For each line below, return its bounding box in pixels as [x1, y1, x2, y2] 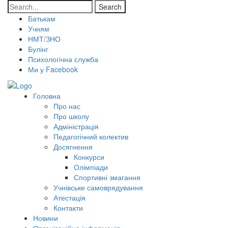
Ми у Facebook [28, 64, 78, 74]
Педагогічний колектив [53, 131, 128, 142]
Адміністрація [53, 121, 99, 132]
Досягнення [53, 141, 93, 152]
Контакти [53, 203, 83, 213]
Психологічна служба [28, 54, 98, 64]
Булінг [28, 44, 48, 54]
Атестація [53, 192, 85, 203]
